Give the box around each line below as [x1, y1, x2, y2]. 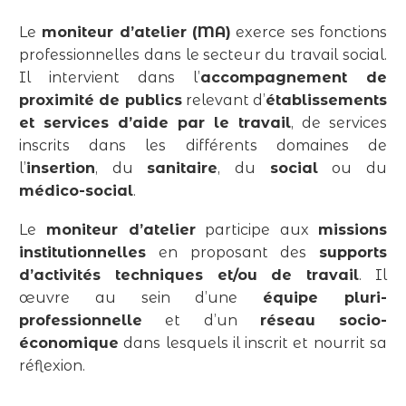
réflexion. [19, 356, 85, 374]
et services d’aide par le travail [19, 114, 291, 132]
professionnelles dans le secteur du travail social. [19, 46, 387, 64]
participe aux [195, 220, 319, 238]
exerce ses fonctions [231, 24, 387, 42]
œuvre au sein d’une [19, 288, 264, 306]
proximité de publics [19, 92, 182, 110]
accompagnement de [200, 69, 387, 87]
